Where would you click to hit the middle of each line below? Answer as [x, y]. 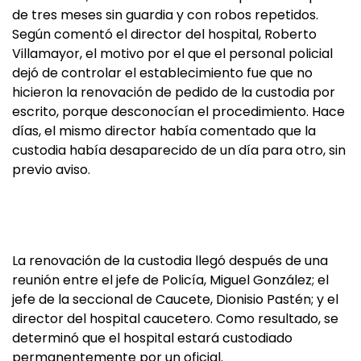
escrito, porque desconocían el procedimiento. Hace [178, 112]
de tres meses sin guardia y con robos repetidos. [165, 15]
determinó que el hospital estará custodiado [152, 338]
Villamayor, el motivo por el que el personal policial [172, 54]
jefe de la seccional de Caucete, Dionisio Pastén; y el [175, 299]
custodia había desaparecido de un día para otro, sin [179, 150]
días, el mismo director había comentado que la [164, 131]
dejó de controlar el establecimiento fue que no [162, 73]
